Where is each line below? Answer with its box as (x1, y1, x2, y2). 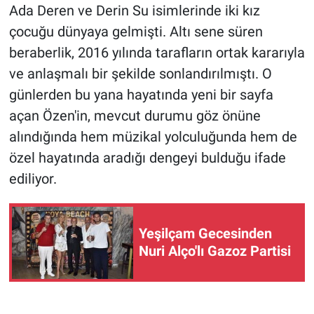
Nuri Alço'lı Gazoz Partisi (139, 243, 291, 260)
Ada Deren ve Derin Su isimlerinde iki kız (8, 2, 260, 20)
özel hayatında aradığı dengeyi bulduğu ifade (8, 149, 286, 167)
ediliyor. (8, 170, 57, 188)
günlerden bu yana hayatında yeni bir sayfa (8, 86, 273, 104)
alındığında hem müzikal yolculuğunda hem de (8, 128, 297, 146)
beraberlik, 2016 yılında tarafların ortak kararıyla (8, 44, 305, 62)
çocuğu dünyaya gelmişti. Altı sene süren (8, 23, 263, 41)
